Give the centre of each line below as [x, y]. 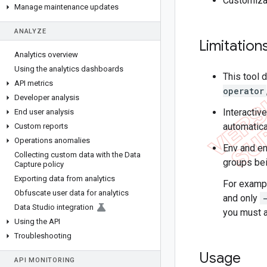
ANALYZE [30, 31]
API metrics [34, 83]
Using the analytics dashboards [69, 69]
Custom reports [41, 126]
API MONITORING [45, 260]
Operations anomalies [52, 140]
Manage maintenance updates [66, 7]
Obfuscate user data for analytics [72, 193]
